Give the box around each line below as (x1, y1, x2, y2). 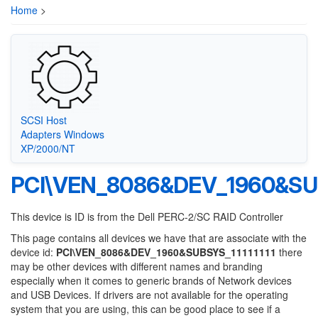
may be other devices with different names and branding (11, 259, 263, 273)
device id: (11, 245, 56, 259)
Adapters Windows (20, 126, 104, 141)
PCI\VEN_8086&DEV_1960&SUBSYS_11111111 (56, 245, 276, 259)
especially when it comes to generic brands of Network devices (11, 273, 292, 287)
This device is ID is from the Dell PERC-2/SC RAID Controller (11, 209, 283, 224)
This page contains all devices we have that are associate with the (11, 231, 307, 245)
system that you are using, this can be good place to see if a (11, 302, 280, 316)
